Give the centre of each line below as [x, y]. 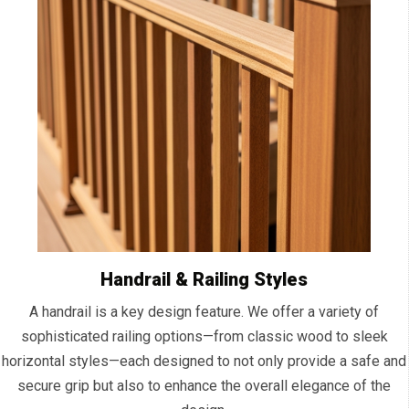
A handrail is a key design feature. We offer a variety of [204, 312]
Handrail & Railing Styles [204, 280]
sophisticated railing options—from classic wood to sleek [204, 337]
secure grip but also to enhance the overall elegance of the [204, 386]
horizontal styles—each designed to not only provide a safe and [204, 362]
